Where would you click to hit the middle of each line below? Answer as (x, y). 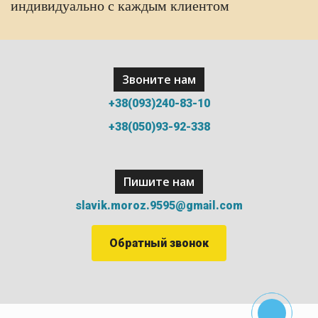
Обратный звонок (159, 243)
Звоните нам (159, 79)
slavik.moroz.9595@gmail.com (159, 205)
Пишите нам (159, 182)
